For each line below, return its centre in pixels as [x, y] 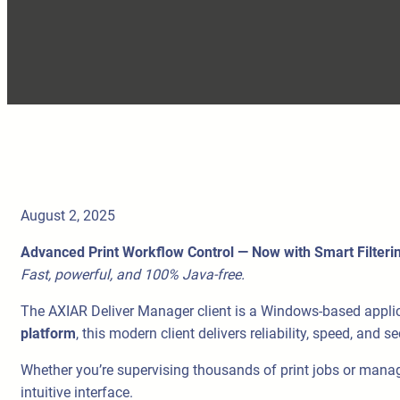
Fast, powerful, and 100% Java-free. [133, 275]
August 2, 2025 [68, 216]
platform [48, 334]
